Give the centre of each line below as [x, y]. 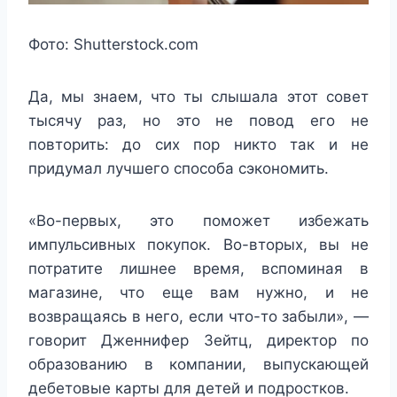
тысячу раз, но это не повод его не [198, 121]
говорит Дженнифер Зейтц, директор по [198, 341]
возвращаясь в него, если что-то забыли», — [198, 317]
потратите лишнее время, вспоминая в [198, 269]
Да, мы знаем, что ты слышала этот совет [198, 97]
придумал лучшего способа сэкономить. [179, 169]
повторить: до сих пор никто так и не [198, 145]
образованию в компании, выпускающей [198, 365]
